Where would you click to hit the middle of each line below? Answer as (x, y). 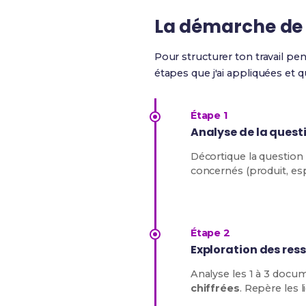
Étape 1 (209, 115)
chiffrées (215, 288)
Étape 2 (210, 233)
